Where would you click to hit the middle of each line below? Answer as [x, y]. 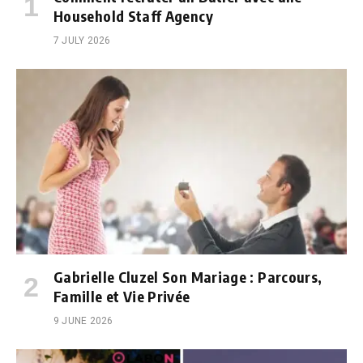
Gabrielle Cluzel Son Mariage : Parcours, [188, 277]
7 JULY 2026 [82, 40]
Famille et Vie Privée [122, 297]
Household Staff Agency [133, 15]
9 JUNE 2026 [83, 321]
